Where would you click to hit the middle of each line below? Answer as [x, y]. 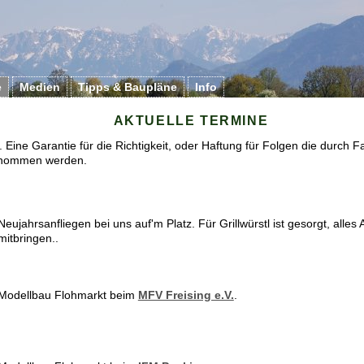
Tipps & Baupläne [127, 87]
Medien [39, 87]
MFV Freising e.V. [186, 295]
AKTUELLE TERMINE [191, 121]
